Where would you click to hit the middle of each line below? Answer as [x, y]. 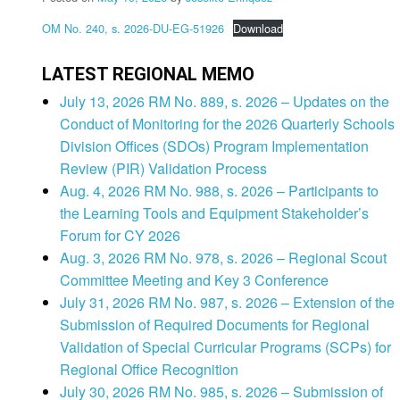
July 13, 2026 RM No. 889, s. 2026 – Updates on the [225, 102]
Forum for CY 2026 [120, 236]
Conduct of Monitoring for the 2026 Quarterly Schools [227, 124]
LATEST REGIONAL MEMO [148, 75]
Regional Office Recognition [149, 370]
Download [258, 29]
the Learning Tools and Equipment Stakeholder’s [214, 213]
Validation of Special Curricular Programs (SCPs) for [225, 347]
